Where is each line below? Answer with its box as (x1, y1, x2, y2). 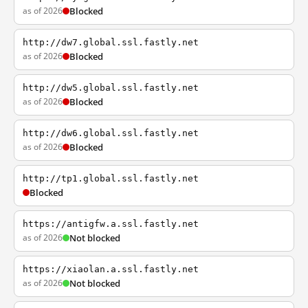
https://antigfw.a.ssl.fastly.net (23, 219, 199, 229)
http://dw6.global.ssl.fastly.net (23, 128, 199, 138)
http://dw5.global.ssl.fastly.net (23, 82, 199, 93)
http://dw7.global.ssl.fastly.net (23, 37, 199, 47)
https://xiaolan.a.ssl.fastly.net (23, 264, 199, 274)
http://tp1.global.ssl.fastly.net (23, 173, 199, 184)
